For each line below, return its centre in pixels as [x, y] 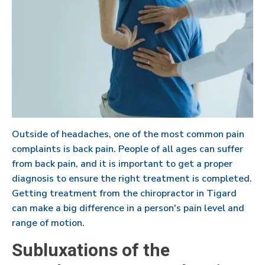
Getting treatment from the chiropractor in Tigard [124, 193]
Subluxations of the [91, 251]
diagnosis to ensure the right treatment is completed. [132, 178]
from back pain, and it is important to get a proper [122, 164]
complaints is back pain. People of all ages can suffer [127, 149]
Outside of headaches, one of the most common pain [128, 134]
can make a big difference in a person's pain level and [128, 208]
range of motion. [48, 223]
